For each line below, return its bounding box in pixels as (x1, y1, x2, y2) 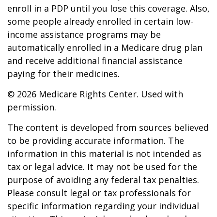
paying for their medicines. (7, 68, 120, 79)
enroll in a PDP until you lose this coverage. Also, (7, 2, 210, 14)
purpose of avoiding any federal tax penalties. (7, 174, 199, 186)
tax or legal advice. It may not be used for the (7, 161, 197, 172)
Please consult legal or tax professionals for (7, 187, 191, 199)
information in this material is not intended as (7, 148, 201, 159)
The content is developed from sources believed (7, 122, 209, 133)
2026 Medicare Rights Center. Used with (17, 88, 183, 100)
